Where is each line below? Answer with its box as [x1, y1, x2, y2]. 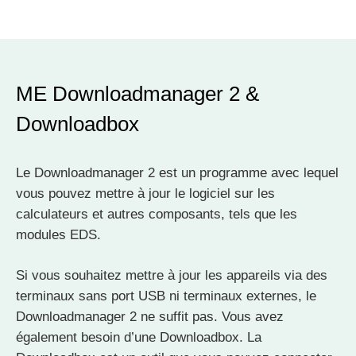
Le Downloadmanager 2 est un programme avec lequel [16, 165, 339, 181]
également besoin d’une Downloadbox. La [16, 330, 261, 346]
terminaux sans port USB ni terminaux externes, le [16, 288, 316, 304]
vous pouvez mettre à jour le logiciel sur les [16, 186, 275, 202]
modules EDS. [16, 227, 101, 243]
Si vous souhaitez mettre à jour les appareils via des [16, 268, 327, 284]
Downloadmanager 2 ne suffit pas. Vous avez [16, 309, 284, 325]
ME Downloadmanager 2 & [16, 83, 259, 106]
